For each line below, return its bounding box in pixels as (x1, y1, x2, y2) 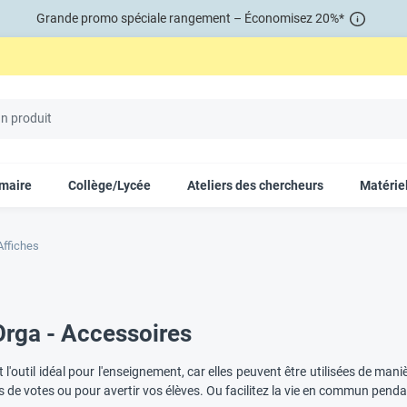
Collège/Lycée (68, 177, 151, 193)
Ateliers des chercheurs (187, 177, 323, 193)
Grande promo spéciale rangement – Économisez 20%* (36, 10, 345, 25)
